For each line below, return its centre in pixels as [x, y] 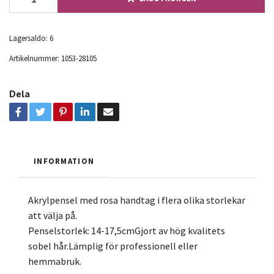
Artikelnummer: [34, 58]
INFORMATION [64, 161]
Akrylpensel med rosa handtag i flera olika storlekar [137, 200]
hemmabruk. [55, 261]
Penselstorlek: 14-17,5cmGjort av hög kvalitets [127, 230]
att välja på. [53, 215]
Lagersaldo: [28, 38]
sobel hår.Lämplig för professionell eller [113, 246]
